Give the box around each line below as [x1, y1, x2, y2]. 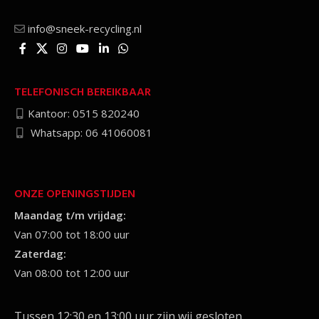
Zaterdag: [14, 246, 66, 261]
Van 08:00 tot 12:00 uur [14, 265, 130, 280]
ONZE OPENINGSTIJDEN [14, 184, 135, 204]
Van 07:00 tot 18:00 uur [14, 226, 130, 241]
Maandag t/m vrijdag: [14, 207, 126, 222]
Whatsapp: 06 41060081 [28, 125, 152, 140]
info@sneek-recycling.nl [28, 21, 142, 36]
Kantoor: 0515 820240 [28, 105, 140, 120]
